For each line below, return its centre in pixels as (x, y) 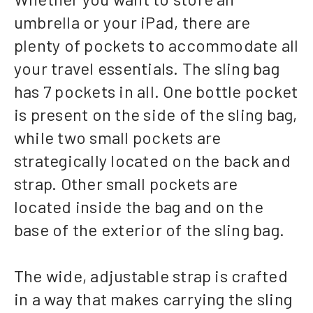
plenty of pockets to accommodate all (156, 45)
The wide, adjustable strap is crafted (151, 276)
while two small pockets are (118, 138)
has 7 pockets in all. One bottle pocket (156, 92)
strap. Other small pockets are (126, 184)
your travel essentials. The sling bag (147, 68)
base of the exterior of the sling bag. (150, 230)
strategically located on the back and (152, 161)
